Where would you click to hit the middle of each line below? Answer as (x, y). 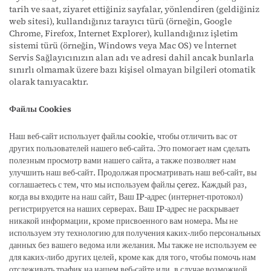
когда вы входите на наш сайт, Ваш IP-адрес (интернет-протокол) (126, 197)
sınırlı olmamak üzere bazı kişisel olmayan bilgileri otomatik (132, 70)
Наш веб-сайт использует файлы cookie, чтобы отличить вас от (123, 136)
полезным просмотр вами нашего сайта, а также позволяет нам (122, 160)
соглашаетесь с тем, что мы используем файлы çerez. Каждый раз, (128, 184)
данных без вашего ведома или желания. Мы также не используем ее (133, 245)
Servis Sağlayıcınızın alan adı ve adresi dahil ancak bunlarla (132, 57)
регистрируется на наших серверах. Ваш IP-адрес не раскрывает (124, 209)
